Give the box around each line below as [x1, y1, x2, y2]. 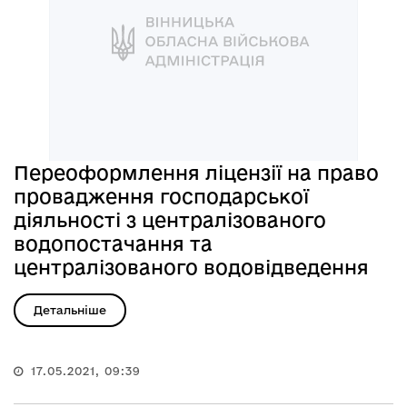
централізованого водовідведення [14, 255, 369, 278]
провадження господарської [14, 184, 309, 207]
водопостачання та [14, 232, 213, 254]
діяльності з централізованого [14, 208, 326, 231]
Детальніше [34, 303, 106, 316]
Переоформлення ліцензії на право [14, 161, 379, 184]
